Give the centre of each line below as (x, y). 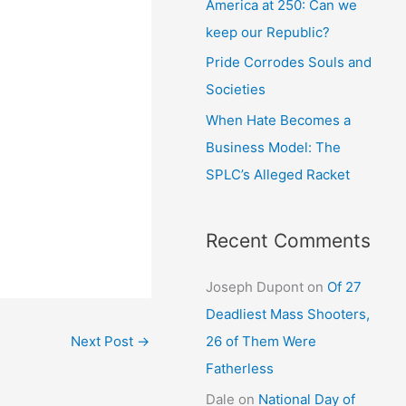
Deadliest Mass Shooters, (288, 314)
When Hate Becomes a (279, 120)
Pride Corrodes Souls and (289, 63)
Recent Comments (289, 241)
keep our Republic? (268, 32)
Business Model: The (274, 147)
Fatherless (240, 368)
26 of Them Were (261, 341)
